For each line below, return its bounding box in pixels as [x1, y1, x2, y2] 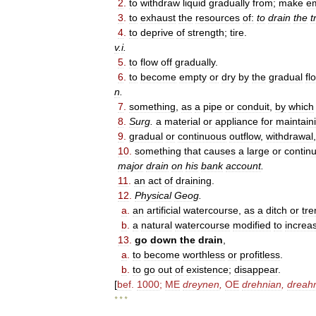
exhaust [140, 12, 176, 23]
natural [141, 219, 172, 231]
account [226, 160, 261, 171]
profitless [240, 249, 280, 260]
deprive [140, 27, 174, 38]
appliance [215, 116, 258, 127]
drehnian [242, 279, 281, 290]
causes [204, 145, 236, 157]
